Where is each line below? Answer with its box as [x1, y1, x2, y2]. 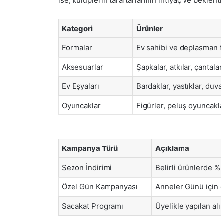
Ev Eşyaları [62, 81, 99, 91]
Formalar [62, 43, 92, 52]
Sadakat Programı [62, 201, 123, 211]
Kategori [62, 24, 93, 33]
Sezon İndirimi [62, 162, 112, 172]
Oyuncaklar [62, 101, 101, 110]
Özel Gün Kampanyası [62, 182, 138, 191]
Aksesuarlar [62, 62, 103, 72]
